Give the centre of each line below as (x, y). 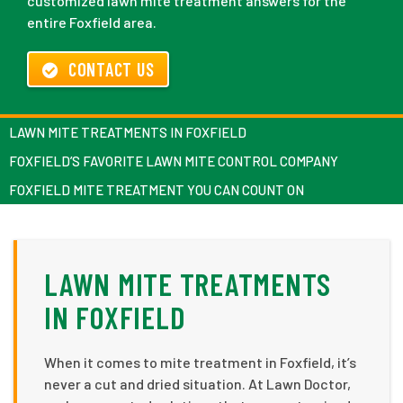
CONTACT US (111, 70)
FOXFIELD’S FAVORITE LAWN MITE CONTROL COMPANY (174, 161)
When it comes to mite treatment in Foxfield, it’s (200, 363)
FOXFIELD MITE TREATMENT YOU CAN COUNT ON (157, 190)
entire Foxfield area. (92, 22)
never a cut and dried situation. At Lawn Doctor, (197, 384)
